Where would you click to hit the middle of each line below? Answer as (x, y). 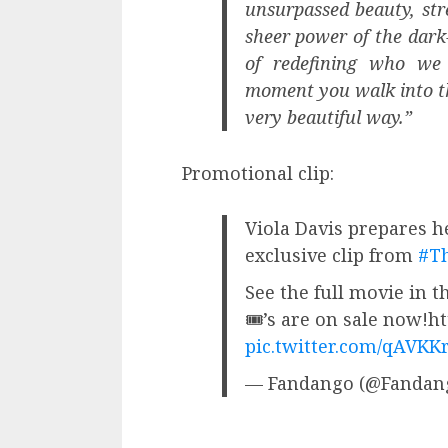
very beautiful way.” (328, 116)
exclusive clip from (331, 254)
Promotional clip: (258, 172)
